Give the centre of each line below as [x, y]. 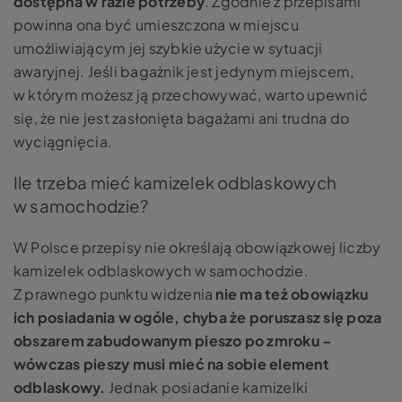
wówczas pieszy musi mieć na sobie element [171, 364]
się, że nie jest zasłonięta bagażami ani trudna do [181, 118]
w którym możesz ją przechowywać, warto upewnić [191, 95]
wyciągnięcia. [63, 141]
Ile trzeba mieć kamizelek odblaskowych [175, 183]
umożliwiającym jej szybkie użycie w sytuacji [168, 48]
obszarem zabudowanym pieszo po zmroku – [173, 341]
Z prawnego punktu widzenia [115, 294]
